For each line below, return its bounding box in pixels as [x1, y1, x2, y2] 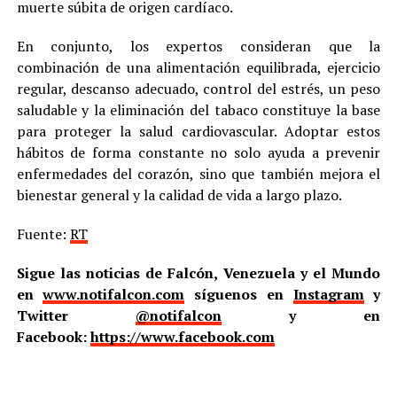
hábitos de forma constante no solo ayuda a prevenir [16, 142, 381, 162]
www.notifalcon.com [43, 284, 185, 304]
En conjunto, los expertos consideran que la [16, 35, 381, 56]
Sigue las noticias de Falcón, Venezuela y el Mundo [16, 262, 381, 283]
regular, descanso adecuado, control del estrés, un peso [16, 78, 381, 98]
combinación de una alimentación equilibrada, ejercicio [16, 57, 381, 77]
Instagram [292, 284, 364, 304]
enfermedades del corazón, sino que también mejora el [16, 163, 381, 183]
